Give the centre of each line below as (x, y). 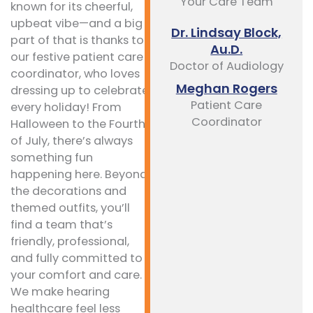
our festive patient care (77, 57)
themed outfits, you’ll (70, 208)
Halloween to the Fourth (78, 124)
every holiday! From (66, 108)
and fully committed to (77, 259)
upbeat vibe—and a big (77, 24)
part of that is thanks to (77, 41)
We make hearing (60, 292)
